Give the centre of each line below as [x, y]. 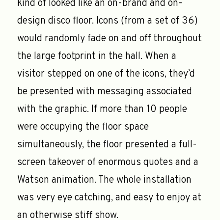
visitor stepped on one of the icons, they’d [106, 74]
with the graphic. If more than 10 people [102, 109]
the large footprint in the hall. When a [97, 56]
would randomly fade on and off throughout [110, 39]
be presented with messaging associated [105, 92]
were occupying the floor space [83, 127]
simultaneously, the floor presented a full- [107, 145]
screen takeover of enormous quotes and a [108, 162]
